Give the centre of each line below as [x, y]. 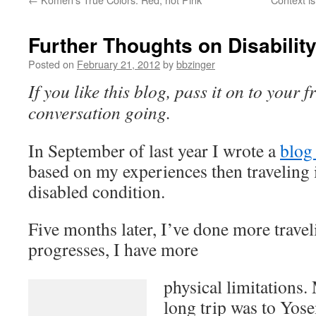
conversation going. [99, 112]
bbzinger [196, 64]
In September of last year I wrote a [154, 150]
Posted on [51, 64]
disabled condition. [97, 191]
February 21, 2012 [119, 64]
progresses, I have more [113, 249]
